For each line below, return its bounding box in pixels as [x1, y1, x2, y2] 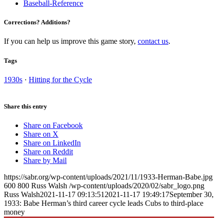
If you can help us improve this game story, [4, 37, 138, 46]
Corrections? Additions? [4, 18, 71, 26]
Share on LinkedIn [23, 139, 81, 147]
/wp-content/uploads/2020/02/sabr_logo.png [69, 182, 204, 190]
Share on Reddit [23, 147, 73, 156]
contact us [138, 37, 168, 46]
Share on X [23, 130, 58, 139]
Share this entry [4, 102, 47, 110]
